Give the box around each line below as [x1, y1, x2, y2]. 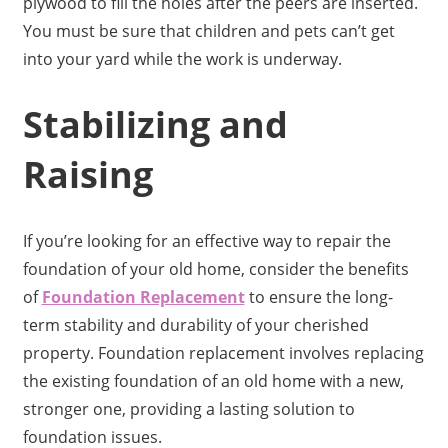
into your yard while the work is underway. [22, 48, 342, 71]
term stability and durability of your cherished [22, 314, 369, 337]
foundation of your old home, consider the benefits [22, 258, 409, 281]
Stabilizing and [22, 100, 288, 150]
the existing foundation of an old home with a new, [22, 370, 404, 393]
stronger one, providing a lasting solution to [22, 398, 355, 421]
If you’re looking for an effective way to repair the [22, 230, 391, 253]
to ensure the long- [248, 286, 393, 309]
